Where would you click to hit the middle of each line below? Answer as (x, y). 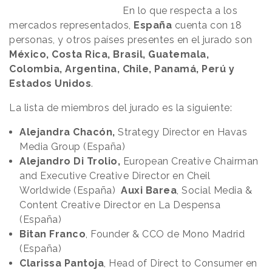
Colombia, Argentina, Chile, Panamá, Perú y (122, 69)
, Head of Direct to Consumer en (181, 263)
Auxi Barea (149, 191)
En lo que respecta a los (180, 11)
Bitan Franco (53, 234)
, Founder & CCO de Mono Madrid (165, 234)
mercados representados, (71, 25)
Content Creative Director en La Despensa (120, 205)
